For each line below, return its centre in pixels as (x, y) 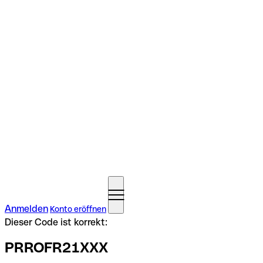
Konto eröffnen (78, 209)
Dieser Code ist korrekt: (56, 222)
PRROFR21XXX (56, 247)
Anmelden (26, 209)
